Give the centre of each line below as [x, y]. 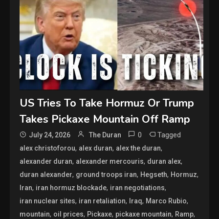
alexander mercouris [110, 162]
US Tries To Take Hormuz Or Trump [107, 103]
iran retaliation [102, 201]
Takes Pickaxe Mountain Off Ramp [105, 120]
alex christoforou [48, 148]
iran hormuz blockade [71, 188]
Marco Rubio [166, 201]
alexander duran [46, 162]
